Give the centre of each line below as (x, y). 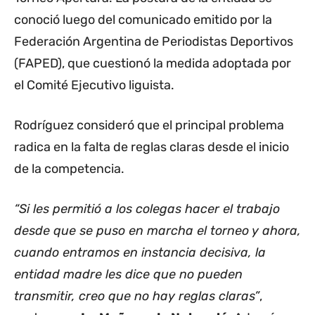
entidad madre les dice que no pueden (128, 275)
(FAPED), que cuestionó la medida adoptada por (153, 64)
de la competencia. (69, 169)
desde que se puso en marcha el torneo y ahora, (157, 231)
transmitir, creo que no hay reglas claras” (137, 296)
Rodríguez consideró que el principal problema (149, 126)
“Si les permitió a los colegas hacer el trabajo (147, 209)
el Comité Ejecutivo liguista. (94, 85)
